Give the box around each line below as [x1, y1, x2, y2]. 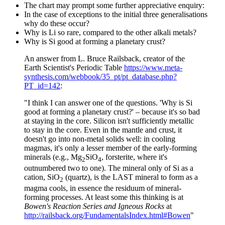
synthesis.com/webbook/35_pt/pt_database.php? [24, 72, 177, 81]
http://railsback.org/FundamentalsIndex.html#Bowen [24, 211, 190, 220]
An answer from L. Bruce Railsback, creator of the [24, 54, 185, 63]
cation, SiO [24, 173, 60, 182]
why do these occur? [24, 19, 89, 28]
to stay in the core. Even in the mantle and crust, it [24, 125, 182, 134]
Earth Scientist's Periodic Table [24, 63, 124, 72]
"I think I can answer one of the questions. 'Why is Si [24, 98, 192, 107]
